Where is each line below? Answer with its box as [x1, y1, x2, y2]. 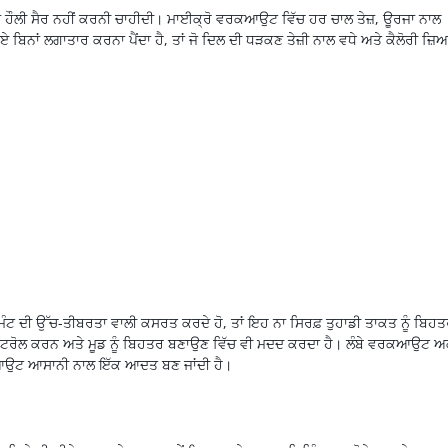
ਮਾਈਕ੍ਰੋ [166, 9, 212, 29]
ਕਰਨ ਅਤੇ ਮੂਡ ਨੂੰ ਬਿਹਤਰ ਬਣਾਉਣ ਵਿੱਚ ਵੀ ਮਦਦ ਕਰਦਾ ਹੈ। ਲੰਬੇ [26, 333, 368, 353]
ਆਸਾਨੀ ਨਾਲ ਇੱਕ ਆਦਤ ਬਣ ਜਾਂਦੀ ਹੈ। [23, 354, 232, 374]
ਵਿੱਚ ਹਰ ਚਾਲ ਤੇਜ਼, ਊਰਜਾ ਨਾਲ [277, 9, 441, 29]
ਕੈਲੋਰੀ [385, 30, 418, 50]
